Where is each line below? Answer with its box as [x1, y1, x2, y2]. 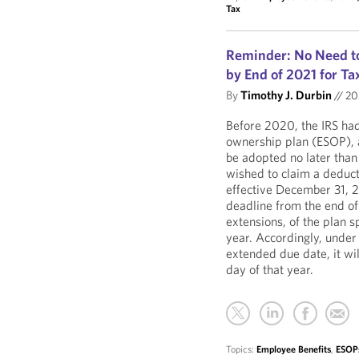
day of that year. [226, 261, 314, 277]
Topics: [226, 343, 257, 355]
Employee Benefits [256, 343, 332, 355]
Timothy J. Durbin [240, 87, 333, 103]
